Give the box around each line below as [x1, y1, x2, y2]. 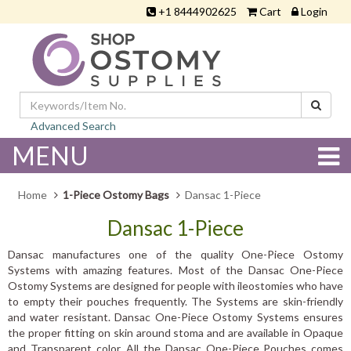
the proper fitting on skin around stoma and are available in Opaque [8, 326, 343, 339]
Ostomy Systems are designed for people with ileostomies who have [8, 279, 343, 292]
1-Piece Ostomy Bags [63, 188, 169, 201]
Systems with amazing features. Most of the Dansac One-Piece [8, 263, 343, 277]
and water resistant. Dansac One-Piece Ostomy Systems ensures [8, 310, 343, 324]
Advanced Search [31, 119, 116, 132]
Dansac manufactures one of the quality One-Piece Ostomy [8, 248, 343, 261]
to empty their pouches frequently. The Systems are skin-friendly [8, 295, 343, 308]
